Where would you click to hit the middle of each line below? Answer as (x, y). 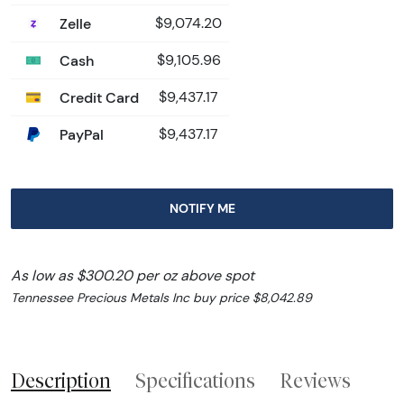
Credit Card (97, 97)
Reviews (315, 380)
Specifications (195, 380)
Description (61, 380)
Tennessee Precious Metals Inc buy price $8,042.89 (161, 297)
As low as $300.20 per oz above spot (133, 275)
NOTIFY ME (202, 208)
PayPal (80, 134)
